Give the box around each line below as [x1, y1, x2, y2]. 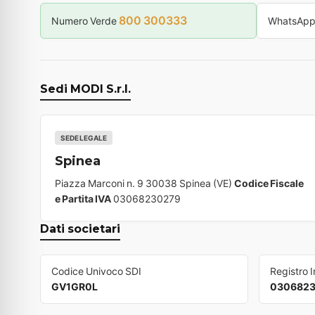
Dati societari [40, 222, 120, 236]
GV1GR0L [51, 281, 98, 293]
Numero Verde [51, 15, 119, 27]
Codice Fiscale [234, 177, 304, 190]
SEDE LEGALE [60, 134, 107, 143]
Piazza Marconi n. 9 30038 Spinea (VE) [55, 177, 234, 190]
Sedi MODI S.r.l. [40, 82, 131, 96]
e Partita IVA [55, 193, 111, 205]
